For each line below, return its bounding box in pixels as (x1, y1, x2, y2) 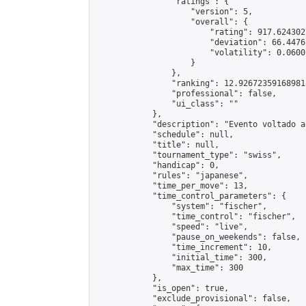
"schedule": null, (95, 130, 234, 139)
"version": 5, (95, 7, 253, 16)
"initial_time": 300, (95, 253, 267, 262)
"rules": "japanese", (95, 171, 248, 180)
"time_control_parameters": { (95, 191, 286, 201)
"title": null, (95, 140, 219, 150)
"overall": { (95, 17, 248, 27)
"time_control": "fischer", (95, 212, 296, 221)
